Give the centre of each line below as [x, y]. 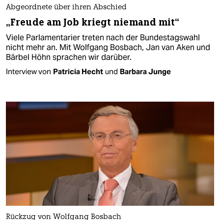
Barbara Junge [145, 71]
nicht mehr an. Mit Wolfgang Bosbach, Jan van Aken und [108, 47]
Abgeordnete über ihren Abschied [66, 7]
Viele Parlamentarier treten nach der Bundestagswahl [103, 37]
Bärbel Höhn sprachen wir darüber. [69, 57]
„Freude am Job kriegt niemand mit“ [93, 22]
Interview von [28, 71]
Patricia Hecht [78, 71]
